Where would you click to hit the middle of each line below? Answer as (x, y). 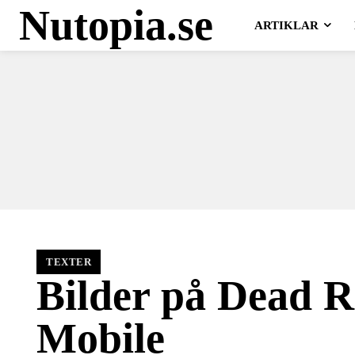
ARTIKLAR (286, 25)
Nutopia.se (116, 25)
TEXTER (69, 261)
